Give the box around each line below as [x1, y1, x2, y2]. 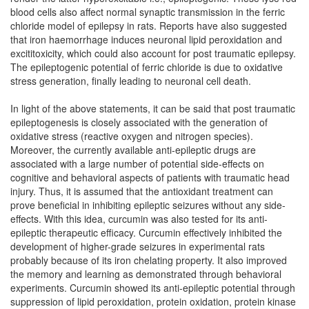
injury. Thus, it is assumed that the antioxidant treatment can [10, 184, 273, 198]
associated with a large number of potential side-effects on [10, 157, 264, 170]
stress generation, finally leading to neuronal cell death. [10, 74, 251, 88]
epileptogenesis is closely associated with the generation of [10, 115, 268, 129]
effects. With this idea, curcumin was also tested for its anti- [10, 212, 268, 226]
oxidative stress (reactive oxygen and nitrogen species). [10, 129, 253, 143]
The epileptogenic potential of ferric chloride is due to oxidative [10, 60, 283, 74]
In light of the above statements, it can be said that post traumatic [10, 101, 295, 115]
